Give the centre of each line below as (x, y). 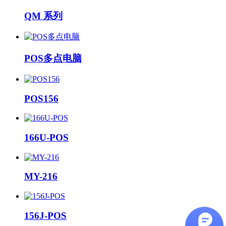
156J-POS (45, 215)
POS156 (41, 98)
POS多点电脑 (53, 59)
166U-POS (46, 137)
